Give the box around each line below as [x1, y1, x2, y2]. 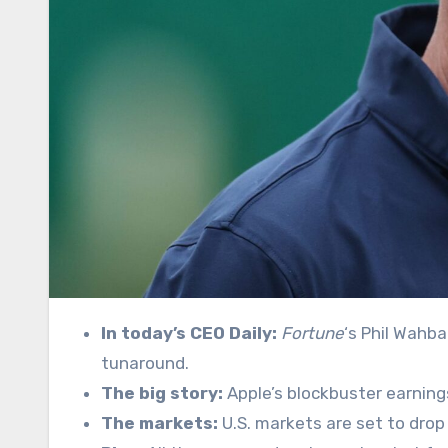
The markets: [101, 412, 218, 433]
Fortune [281, 322, 344, 343]
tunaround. [101, 352, 189, 373]
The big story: [101, 382, 223, 403]
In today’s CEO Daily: [101, 322, 277, 343]
